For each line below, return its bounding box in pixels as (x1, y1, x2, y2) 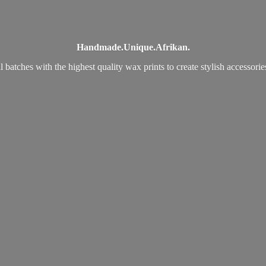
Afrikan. (155, 42, 190, 53)
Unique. (123, 42, 156, 53)
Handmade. (76, 42, 123, 53)
